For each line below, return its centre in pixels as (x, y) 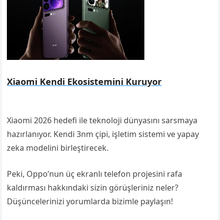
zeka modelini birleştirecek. (58, 148)
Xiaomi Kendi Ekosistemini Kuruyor (84, 82)
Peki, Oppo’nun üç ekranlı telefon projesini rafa (95, 174)
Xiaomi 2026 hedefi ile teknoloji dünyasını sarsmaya (102, 121)
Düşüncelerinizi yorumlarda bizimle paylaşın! (90, 202)
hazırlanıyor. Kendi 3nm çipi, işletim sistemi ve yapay (103, 134)
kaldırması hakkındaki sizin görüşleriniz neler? (93, 188)
